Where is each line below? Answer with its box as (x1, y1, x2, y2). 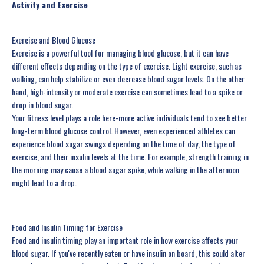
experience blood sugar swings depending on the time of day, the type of (12, 137, 236, 150)
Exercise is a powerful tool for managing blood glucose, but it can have (12, 47, 229, 60)
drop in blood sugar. (12, 98, 73, 111)
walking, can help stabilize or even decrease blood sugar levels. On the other (12, 72, 245, 85)
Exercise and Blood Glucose (12, 34, 95, 47)
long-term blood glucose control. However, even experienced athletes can (12, 124, 235, 137)
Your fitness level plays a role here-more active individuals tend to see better (12, 111, 247, 124)
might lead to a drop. (12, 176, 77, 189)
